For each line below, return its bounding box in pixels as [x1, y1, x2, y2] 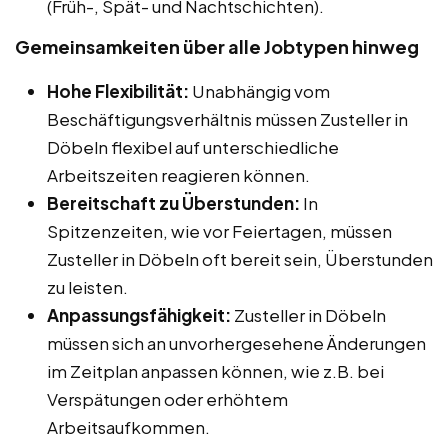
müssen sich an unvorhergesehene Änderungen [47, 331, 426, 354]
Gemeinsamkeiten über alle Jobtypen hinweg [15, 34, 419, 58]
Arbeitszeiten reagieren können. [47, 163, 310, 186]
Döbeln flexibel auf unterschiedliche [47, 135, 339, 158]
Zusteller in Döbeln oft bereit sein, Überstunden [47, 247, 433, 270]
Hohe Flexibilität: [47, 79, 189, 102]
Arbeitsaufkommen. [47, 415, 210, 438]
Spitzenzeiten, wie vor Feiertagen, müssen [47, 219, 392, 242]
